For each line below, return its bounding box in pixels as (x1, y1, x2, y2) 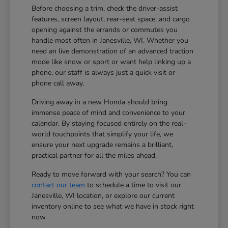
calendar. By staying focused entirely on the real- (32, 118, 187, 128)
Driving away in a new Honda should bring (32, 97, 168, 107)
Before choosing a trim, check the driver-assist (32, 3, 178, 13)
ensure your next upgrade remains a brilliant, (32, 139, 174, 150)
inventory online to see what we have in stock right (32, 201, 194, 211)
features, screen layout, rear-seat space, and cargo (32, 14, 190, 24)
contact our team (32, 180, 85, 190)
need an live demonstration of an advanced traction (32, 46, 194, 56)
